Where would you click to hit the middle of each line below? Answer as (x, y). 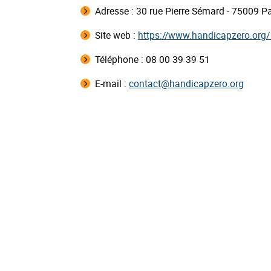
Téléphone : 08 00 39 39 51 (152, 60)
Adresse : (116, 11)
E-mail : (112, 84)
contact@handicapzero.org (186, 84)
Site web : (116, 35)
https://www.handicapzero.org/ (204, 35)
